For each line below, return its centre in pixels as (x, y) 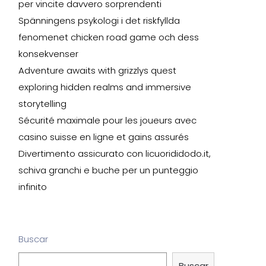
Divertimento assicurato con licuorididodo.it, (115, 154)
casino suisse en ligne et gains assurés (104, 137)
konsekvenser (48, 54)
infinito (33, 187)
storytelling (42, 104)
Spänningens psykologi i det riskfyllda (99, 21)
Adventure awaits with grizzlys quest (97, 71)
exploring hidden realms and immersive (105, 87)
